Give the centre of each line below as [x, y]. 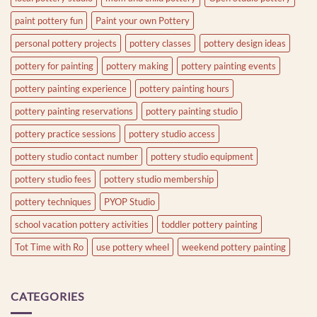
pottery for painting [54, 65]
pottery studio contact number [76, 156]
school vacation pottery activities [82, 224]
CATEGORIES [47, 296]
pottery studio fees [53, 179]
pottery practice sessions [65, 133]
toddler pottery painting [209, 224]
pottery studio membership [159, 179]
